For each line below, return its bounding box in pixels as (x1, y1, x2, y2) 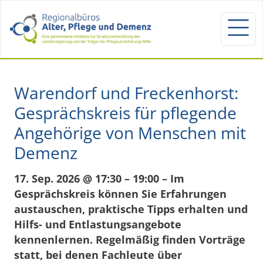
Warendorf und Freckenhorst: (14, 81, 238, 104)
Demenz (14, 141, 77, 164)
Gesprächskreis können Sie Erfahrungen (14, 186, 227, 201)
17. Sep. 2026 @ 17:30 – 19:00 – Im (14, 171, 184, 186)
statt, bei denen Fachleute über (14, 247, 182, 262)
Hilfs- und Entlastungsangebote (14, 217, 181, 231)
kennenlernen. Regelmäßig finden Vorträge (14, 232, 245, 247)
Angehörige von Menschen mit (14, 121, 246, 144)
